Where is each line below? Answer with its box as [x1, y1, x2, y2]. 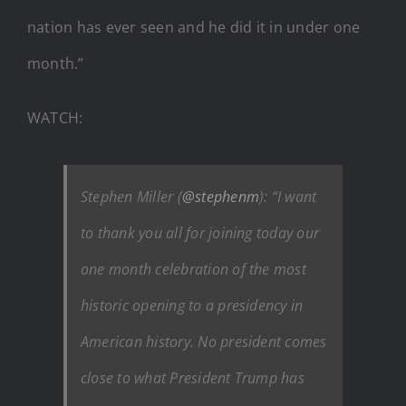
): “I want [259, 186, 317, 207]
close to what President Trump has [81, 367, 304, 388]
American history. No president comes [81, 331, 327, 352]
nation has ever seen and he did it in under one [27, 16, 361, 37]
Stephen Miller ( [81, 186, 182, 207]
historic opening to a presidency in [81, 295, 304, 315]
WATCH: [27, 107, 83, 128]
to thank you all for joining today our [81, 222, 320, 243]
